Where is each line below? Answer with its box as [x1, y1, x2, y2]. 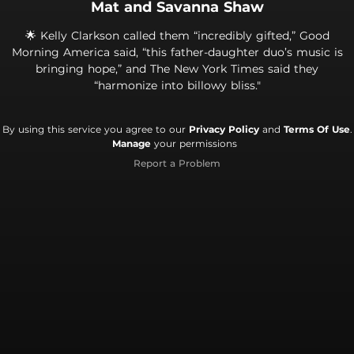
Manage [112, 137, 151, 149]
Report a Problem [134, 156, 220, 169]
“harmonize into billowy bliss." [93, 77, 261, 92]
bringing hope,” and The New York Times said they [36, 61, 318, 76]
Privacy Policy [188, 122, 259, 135]
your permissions [151, 137, 237, 149]
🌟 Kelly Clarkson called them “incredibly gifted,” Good [24, 28, 330, 43]
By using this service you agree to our [2, 122, 189, 135]
